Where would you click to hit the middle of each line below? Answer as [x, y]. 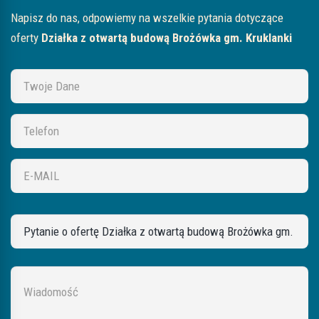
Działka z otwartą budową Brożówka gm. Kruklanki [167, 37]
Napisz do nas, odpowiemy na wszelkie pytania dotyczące [147, 17]
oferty [26, 37]
